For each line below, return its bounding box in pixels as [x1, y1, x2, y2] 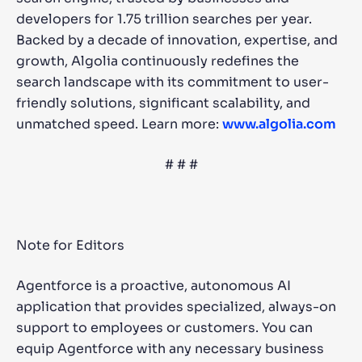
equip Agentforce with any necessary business [16, 340, 324, 357]
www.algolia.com [222, 116, 336, 133]
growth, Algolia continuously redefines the [16, 53, 299, 69]
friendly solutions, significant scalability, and [16, 95, 310, 112]
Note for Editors [16, 237, 124, 254]
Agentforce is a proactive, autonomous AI [16, 277, 291, 294]
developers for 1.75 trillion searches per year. [16, 11, 312, 27]
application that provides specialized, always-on [16, 298, 336, 315]
